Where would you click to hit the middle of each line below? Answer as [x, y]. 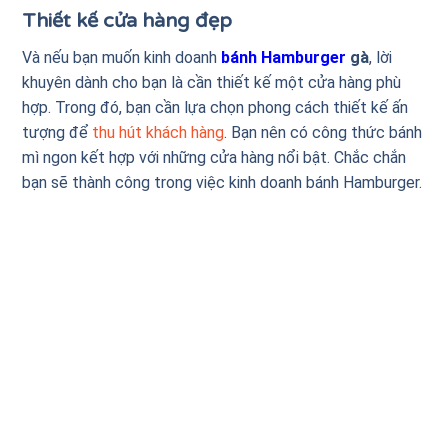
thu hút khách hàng [158, 133]
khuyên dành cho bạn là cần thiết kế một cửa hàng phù [212, 83]
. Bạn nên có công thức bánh [323, 133]
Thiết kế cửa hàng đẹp [127, 21]
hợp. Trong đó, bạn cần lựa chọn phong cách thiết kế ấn [215, 108]
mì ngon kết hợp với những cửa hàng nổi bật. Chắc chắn [214, 158]
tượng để [57, 133]
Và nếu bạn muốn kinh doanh [122, 58]
